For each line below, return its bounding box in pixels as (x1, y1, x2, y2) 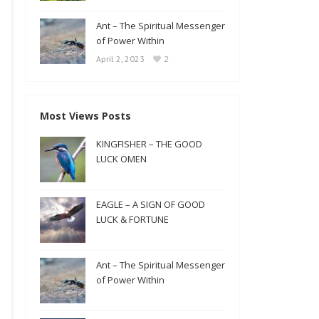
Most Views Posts (40, 109, 131, 122)
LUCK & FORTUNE (96, 213, 169, 226)
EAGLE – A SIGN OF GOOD (96, 198, 205, 211)
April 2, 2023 (96, 54, 145, 64)
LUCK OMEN (96, 152, 147, 165)
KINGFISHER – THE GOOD (96, 137, 202, 150)
